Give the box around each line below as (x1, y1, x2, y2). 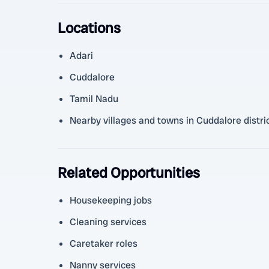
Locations (58, 19, 121, 37)
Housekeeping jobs (70, 194, 152, 207)
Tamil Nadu (70, 92, 118, 105)
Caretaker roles (70, 237, 138, 250)
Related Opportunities (58, 163, 200, 182)
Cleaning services (70, 216, 147, 228)
